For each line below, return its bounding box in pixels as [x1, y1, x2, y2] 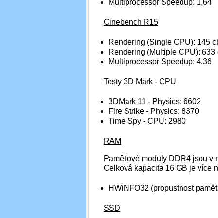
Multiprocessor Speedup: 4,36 [108, 57, 212, 66]
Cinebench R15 [103, 18, 158, 26]
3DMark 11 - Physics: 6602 [108, 97, 201, 106]
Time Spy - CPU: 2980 [108, 116, 186, 125]
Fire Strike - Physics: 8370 [108, 107, 199, 115]
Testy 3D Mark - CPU [103, 77, 176, 86]
